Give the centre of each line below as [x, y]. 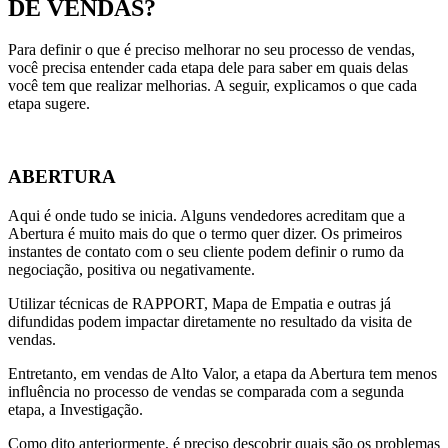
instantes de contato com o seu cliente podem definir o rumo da [206, 251]
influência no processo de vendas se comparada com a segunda [206, 391]
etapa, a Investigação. [75, 409]
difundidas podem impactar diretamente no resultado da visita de [210, 321]
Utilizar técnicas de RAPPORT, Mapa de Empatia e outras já [199, 303]
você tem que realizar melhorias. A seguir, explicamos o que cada [212, 86]
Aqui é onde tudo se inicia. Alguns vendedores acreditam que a [206, 215]
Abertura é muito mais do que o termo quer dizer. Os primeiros [205, 233]
